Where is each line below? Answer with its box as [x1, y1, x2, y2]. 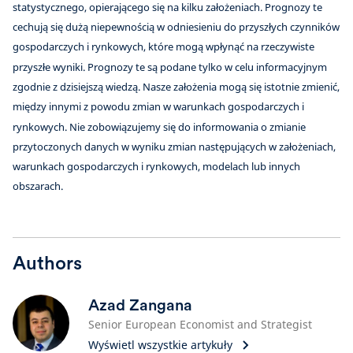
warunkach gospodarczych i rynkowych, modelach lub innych [13, 159, 300, 174]
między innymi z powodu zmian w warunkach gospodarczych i [13, 99, 304, 114]
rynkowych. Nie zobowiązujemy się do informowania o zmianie [13, 119, 306, 134]
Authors [13, 251, 82, 274]
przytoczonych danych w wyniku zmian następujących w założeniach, [13, 139, 336, 154]
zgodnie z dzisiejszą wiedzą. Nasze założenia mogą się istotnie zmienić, [13, 79, 340, 94]
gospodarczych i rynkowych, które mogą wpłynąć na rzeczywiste [13, 39, 314, 54]
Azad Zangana [88, 295, 192, 314]
